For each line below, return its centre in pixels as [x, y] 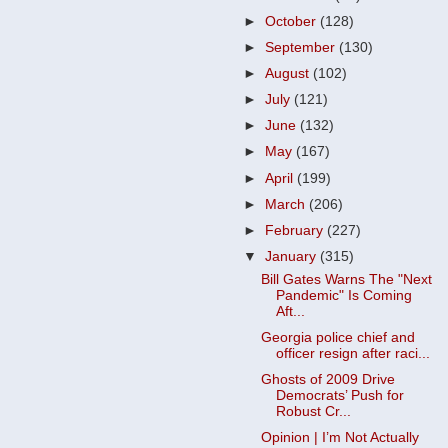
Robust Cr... [313, 411]
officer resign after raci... [352, 353]
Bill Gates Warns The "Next [346, 279]
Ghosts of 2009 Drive [327, 379]
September [302, 47]
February [296, 230]
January [293, 256]
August [289, 73]
